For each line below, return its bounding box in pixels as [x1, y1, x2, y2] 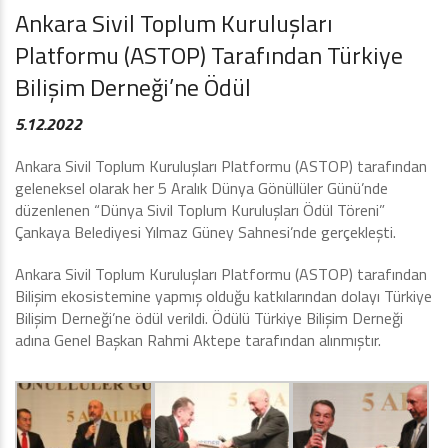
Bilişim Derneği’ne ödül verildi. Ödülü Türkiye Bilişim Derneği [15, 306, 403, 330]
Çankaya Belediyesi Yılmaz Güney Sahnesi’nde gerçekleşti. [15, 220, 396, 244]
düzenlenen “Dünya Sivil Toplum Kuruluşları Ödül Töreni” [15, 198, 385, 222]
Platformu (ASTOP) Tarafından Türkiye [15, 37, 403, 73]
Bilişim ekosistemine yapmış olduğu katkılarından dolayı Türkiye [15, 284, 432, 308]
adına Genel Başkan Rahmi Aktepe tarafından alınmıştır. [15, 328, 381, 352]
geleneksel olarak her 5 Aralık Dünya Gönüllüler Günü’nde [15, 176, 388, 200]
